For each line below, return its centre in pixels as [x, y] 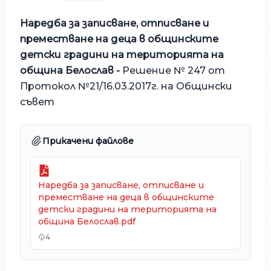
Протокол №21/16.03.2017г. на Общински [126, 86]
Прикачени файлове [88, 141]
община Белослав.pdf [87, 221]
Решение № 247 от [174, 70]
